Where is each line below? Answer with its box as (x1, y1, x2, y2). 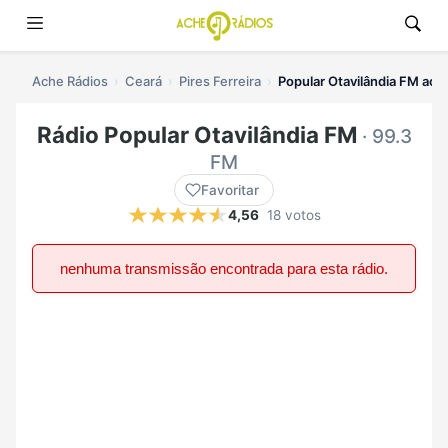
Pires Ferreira (179, 73, 261, 89)
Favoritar (201, 182, 259, 199)
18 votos (266, 207, 321, 224)
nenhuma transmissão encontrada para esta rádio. (60, 260, 388, 278)
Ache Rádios (32, 73, 108, 89)
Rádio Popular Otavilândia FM (36, 121, 357, 149)
